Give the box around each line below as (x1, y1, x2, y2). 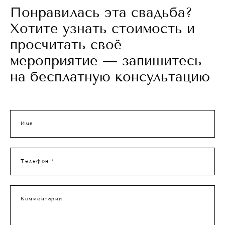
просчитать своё (10, 36, 122, 53)
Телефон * (21, 158, 54, 165)
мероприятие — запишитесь (10, 52, 202, 69)
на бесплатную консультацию (10, 68, 210, 85)
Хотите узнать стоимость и (10, 20, 195, 37)
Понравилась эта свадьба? (10, 4, 192, 21)
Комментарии (21, 195, 63, 202)
